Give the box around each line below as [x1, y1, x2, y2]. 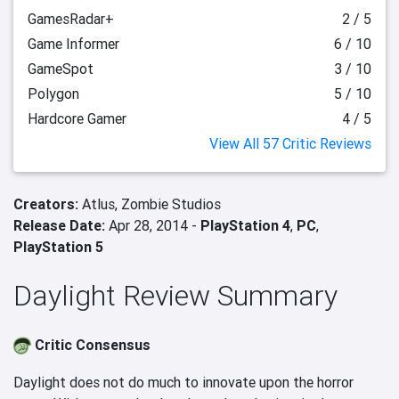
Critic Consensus [35, 336, 151, 354]
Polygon [28, 85, 79, 102]
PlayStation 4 [200, 216, 290, 234]
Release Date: [13, 216, 105, 234]
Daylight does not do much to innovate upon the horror [13, 372, 354, 391]
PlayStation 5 [13, 238, 103, 256]
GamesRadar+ [28, 10, 114, 28]
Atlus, [82, 195, 121, 213]
